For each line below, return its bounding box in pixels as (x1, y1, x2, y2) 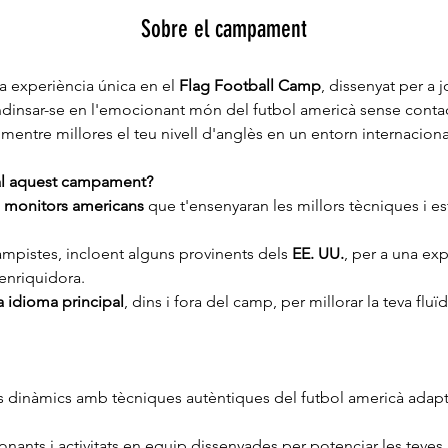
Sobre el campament (141, 15, 307, 43)
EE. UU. (292, 244, 344, 263)
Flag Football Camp (179, 76, 321, 95)
